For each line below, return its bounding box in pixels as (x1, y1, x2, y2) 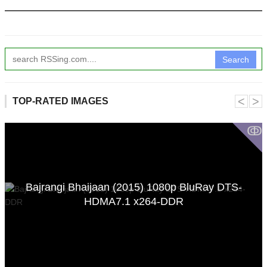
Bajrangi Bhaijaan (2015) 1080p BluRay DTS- (25, 181, 242, 193)
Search (222, 55, 249, 65)
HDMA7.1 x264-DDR (83, 195, 184, 207)
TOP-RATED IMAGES (13, 96, 108, 107)
